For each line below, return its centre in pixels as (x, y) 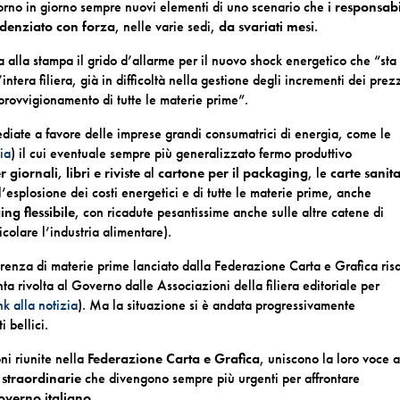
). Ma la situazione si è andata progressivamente (217, 305)
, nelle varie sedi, (167, 26)
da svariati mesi (267, 26)
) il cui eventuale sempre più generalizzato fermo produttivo (182, 153)
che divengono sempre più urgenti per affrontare (221, 378)
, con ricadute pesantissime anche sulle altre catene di (230, 212)
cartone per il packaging (233, 173)
